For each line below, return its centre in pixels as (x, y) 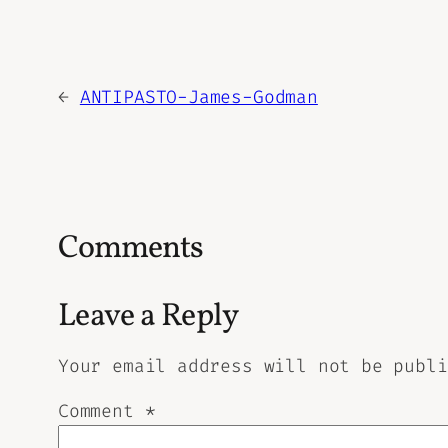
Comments (131, 249)
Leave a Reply (148, 317)
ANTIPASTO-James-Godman (198, 97)
